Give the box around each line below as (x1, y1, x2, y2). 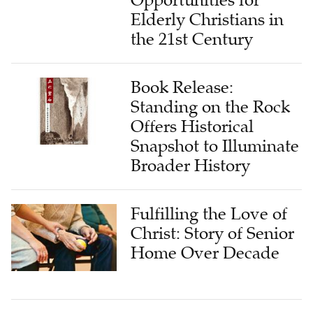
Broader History (131, 155, 251, 176)
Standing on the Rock (131, 96, 291, 117)
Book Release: (131, 77, 234, 98)
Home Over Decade (131, 242, 280, 263)
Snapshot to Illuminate (131, 136, 300, 156)
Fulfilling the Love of (131, 203, 288, 224)
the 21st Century (131, 29, 254, 50)
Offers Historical (131, 116, 254, 137)
